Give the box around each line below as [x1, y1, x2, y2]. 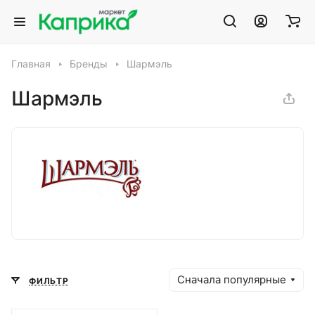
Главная [11, 58, 51, 70]
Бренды [70, 58, 108, 70]
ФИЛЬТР [29, 275, 69, 286]
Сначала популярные [177, 274, 286, 286]
